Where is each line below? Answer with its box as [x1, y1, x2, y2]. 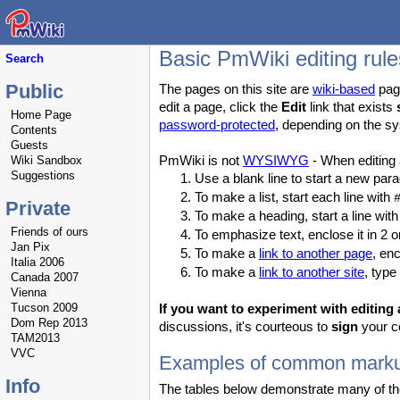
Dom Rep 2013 [11, 316, 87, 329]
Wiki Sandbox [11, 154, 82, 167]
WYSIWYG [243, 153, 309, 168]
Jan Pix [11, 240, 50, 254]
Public [5, 80, 63, 103]
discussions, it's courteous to [159, 319, 331, 334]
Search [5, 52, 44, 65]
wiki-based [312, 81, 375, 96]
